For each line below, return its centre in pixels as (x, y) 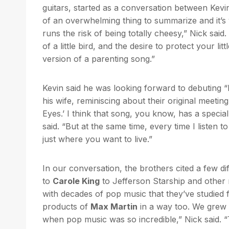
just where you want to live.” (97, 139)
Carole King (76, 181)
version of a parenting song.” (99, 59)
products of (66, 206)
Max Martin (114, 206)
